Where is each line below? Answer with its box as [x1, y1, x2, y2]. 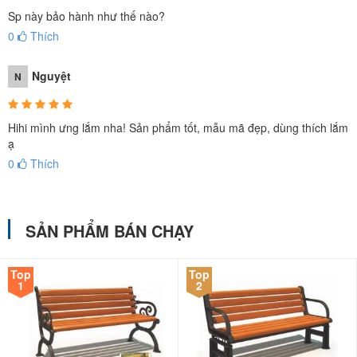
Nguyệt [32, 68, 71, 84]
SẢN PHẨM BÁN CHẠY [25, 219, 194, 242]
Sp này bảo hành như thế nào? [8, 8, 165, 24]
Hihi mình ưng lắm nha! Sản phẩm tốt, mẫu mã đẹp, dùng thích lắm [8, 120, 348, 135]
